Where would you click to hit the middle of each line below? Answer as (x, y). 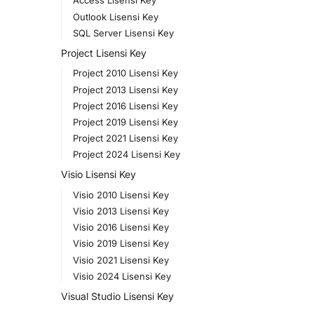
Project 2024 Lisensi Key (126, 155)
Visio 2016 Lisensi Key (121, 227)
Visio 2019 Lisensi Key (121, 244)
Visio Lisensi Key (98, 175)
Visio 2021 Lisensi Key (121, 260)
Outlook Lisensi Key (115, 16)
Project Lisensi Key (104, 53)
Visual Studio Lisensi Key (117, 296)
